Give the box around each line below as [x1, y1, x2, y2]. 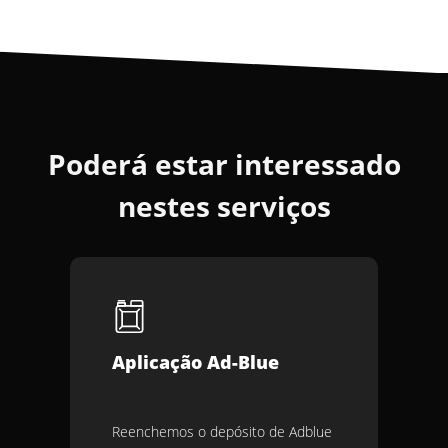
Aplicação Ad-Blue [112, 349, 279, 374]
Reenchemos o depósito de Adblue [112, 421, 332, 441]
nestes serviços [117, 186, 331, 225]
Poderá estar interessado [47, 144, 401, 183]
